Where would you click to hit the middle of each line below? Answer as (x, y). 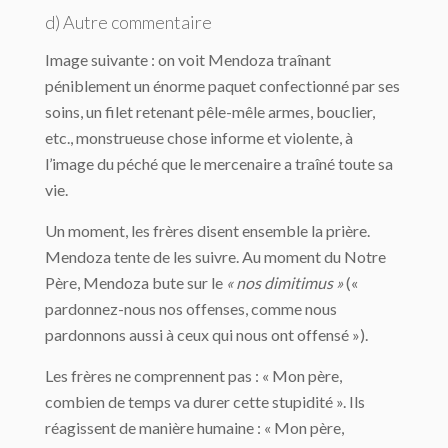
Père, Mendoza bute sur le (135, 282)
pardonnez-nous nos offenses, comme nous (191, 308)
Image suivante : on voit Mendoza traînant (188, 59)
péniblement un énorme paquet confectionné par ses (222, 85)
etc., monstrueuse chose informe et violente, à (199, 137)
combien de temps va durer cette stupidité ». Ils (205, 401)
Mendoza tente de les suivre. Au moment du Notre (215, 256)
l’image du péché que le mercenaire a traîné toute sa (219, 163)
